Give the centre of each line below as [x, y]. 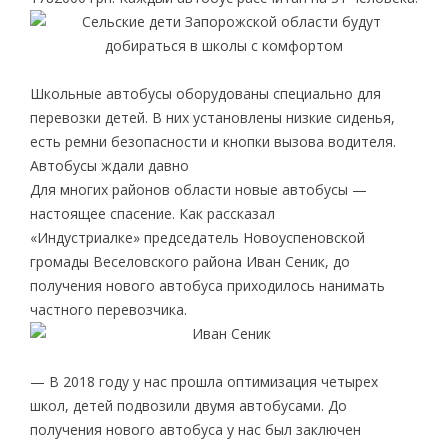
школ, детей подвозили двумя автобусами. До [188, 405]
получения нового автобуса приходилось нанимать [207, 285]
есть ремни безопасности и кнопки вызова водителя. [212, 141]
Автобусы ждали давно [109, 165]
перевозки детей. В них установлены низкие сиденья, [212, 117]
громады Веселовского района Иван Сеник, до [189, 261]
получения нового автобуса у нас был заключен [195, 429]
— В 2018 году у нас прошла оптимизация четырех [203, 381]
